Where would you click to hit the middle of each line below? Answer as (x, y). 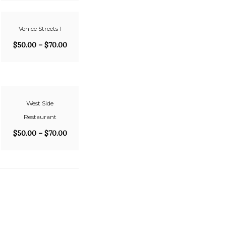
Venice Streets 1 (40, 29)
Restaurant (40, 117)
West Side (40, 103)
